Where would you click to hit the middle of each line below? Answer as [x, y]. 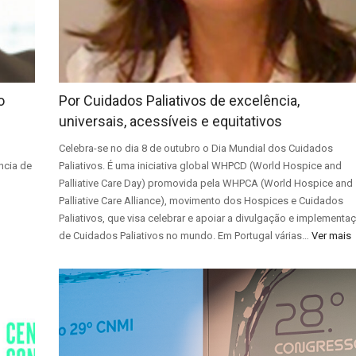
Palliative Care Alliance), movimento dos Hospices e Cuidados [201, 201]
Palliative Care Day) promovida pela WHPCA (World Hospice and [206, 184]
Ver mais [332, 236]
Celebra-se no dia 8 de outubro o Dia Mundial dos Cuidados [196, 149]
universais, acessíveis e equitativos [171, 122]
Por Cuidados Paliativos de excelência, [180, 101]
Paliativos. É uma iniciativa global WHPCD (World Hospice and [201, 166]
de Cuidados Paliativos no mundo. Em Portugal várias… [186, 236]
